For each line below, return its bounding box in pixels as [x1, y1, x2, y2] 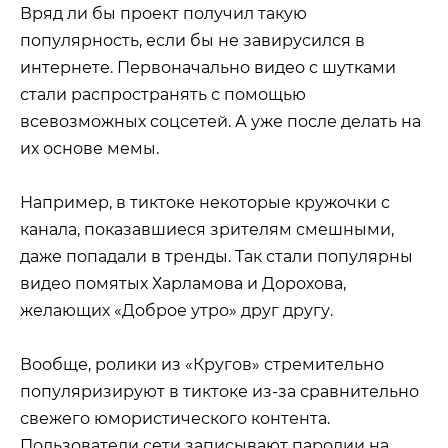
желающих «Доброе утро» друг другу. [20, 301, 333, 321]
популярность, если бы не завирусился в [20, 30, 365, 50]
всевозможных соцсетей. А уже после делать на [20, 111, 421, 131]
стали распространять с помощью [20, 84, 306, 104]
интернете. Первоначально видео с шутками [20, 57, 396, 77]
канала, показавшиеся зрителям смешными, [20, 220, 394, 240]
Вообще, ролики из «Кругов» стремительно [20, 355, 384, 375]
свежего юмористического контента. [20, 409, 330, 429]
